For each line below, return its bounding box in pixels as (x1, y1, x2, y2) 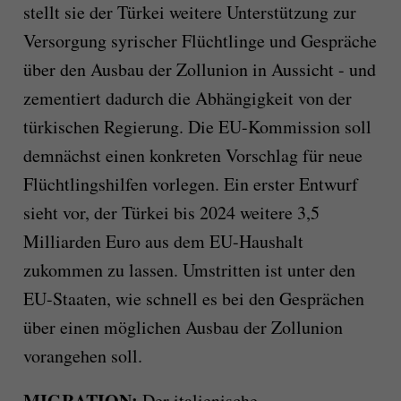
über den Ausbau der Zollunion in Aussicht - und (22, 57, 376, 82)
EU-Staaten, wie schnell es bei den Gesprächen (22, 286, 364, 311)
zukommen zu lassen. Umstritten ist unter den (22, 258, 355, 283)
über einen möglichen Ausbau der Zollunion (22, 315, 343, 340)
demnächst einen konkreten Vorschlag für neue (22, 143, 363, 168)
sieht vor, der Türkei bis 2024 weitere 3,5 (22, 200, 320, 226)
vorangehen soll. (22, 344, 142, 369)
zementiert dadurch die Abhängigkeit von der (22, 86, 352, 111)
